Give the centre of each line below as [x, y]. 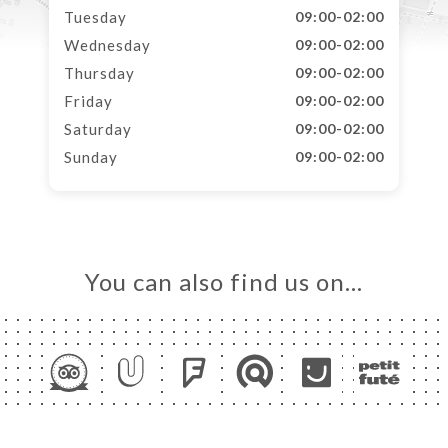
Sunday [91, 157]
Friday [88, 101]
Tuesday [95, 17]
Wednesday [107, 45]
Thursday [99, 73]
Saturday [98, 129]
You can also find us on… [224, 281]
